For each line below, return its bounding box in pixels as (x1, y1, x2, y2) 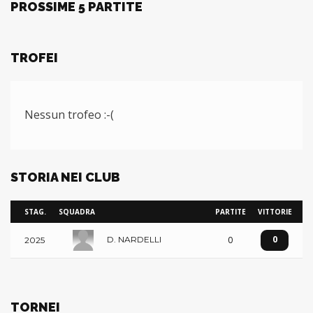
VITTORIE (257, 207, 292, 217)
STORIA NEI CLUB (10, 170, 120, 184)
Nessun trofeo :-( (24, 107, 114, 122)
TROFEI (10, 50, 58, 65)
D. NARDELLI (107, 234, 161, 245)
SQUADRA (59, 207, 95, 217)
